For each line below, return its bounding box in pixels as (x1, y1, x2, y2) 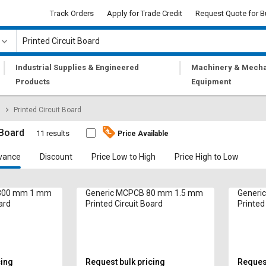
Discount (40, 152, 73, 161)
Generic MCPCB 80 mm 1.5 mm (85, 188, 203, 198)
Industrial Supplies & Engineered (15, 63, 140, 72)
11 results (36, 129, 70, 138)
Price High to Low (175, 152, 239, 161)
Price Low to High (91, 152, 156, 161)
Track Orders (50, 8, 94, 18)
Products (15, 77, 50, 86)
